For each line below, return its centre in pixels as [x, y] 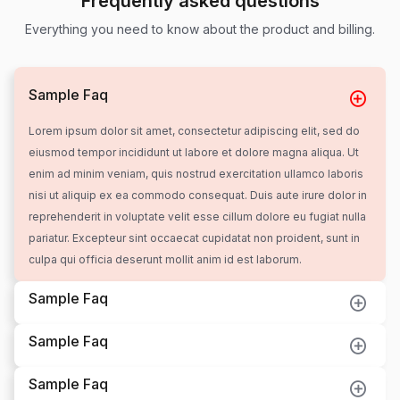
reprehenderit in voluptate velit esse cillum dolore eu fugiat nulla [197, 217]
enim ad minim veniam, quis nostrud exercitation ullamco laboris [196, 174]
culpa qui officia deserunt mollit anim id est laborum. [165, 260]
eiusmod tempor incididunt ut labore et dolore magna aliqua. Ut [194, 153]
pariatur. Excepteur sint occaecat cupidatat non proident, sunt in [194, 238]
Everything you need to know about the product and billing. [200, 29]
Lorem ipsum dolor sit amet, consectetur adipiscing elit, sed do [194, 131]
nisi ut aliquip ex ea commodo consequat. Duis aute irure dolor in [198, 196]
